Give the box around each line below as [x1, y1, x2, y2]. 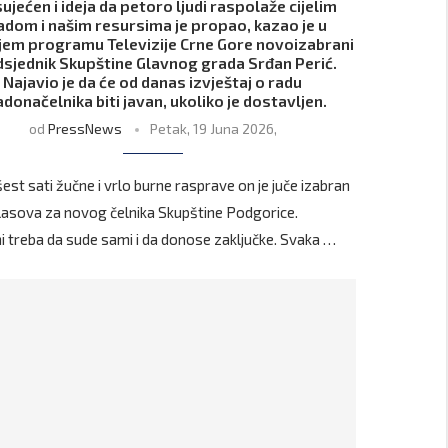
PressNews [47, 120, 122, 138]
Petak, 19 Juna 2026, [149, 120, 277, 138]
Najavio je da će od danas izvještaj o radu [3, 72, 303, 92]
